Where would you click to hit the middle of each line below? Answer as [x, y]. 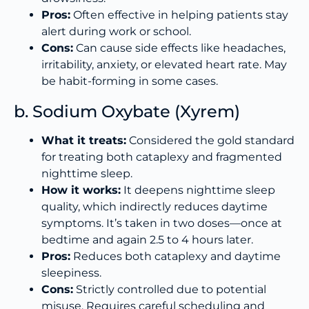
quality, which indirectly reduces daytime [154, 206]
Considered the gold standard [210, 140]
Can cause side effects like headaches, [179, 48]
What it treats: [84, 140]
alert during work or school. [116, 31]
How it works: [81, 190]
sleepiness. [71, 272]
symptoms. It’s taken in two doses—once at [162, 223]
